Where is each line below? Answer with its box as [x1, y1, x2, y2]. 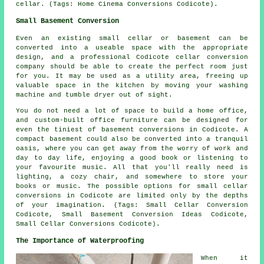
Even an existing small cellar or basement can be [16, 35, 248, 42]
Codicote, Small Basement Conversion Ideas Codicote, [16, 211, 248, 219]
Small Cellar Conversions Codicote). [16, 220, 161, 228]
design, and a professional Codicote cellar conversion [16, 54, 248, 61]
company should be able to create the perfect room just [16, 63, 248, 71]
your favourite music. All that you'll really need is [16, 164, 248, 171]
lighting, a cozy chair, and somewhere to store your [16, 173, 248, 181]
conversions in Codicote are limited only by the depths [16, 192, 248, 200]
